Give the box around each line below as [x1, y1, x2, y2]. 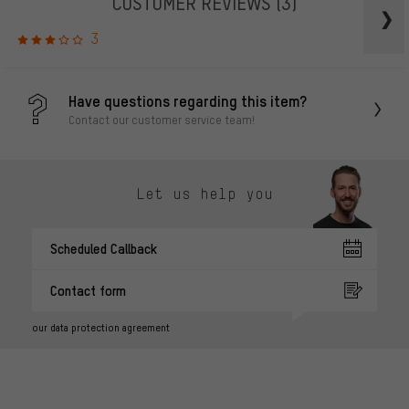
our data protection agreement [32, 320, 170, 334]
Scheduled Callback [50, 238, 157, 257]
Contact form [50, 280, 126, 299]
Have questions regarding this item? [68, 90, 307, 111]
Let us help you [136, 184, 273, 204]
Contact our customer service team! [68, 112, 255, 128]
